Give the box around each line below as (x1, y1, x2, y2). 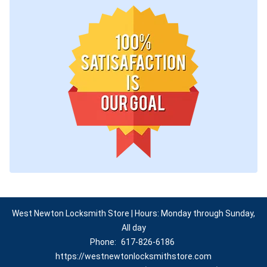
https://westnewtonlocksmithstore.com (55, 252, 212, 261)
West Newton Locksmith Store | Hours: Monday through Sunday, (12, 209, 255, 218)
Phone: (89, 237, 118, 247)
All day (121, 223, 146, 232)
